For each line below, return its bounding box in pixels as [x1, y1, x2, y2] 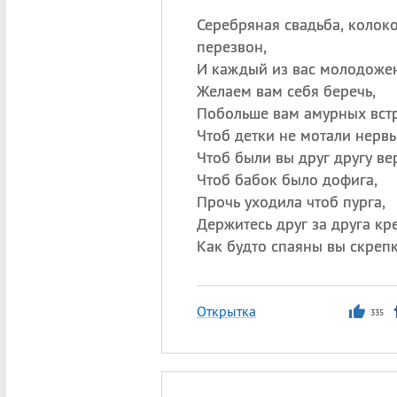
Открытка [196, 302, 256, 320]
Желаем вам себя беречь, [196, 81, 376, 101]
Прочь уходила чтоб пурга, [196, 191, 385, 212]
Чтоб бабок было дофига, [196, 169, 378, 190]
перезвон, [196, 36, 267, 57]
